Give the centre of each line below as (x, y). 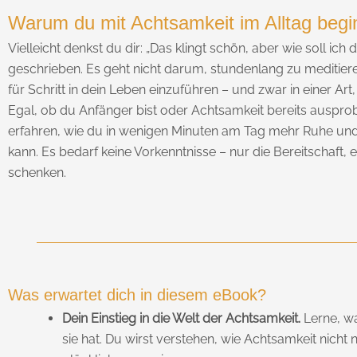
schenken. (37, 173)
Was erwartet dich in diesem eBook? (137, 294)
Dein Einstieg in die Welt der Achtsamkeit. (181, 318)
